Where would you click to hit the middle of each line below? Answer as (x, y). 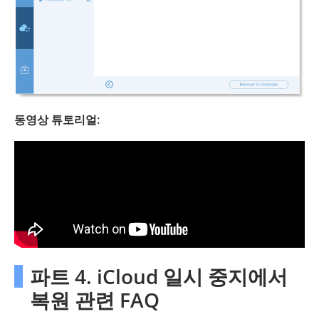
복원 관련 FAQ (95, 300)
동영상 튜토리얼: (57, 120)
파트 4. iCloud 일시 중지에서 (159, 277)
